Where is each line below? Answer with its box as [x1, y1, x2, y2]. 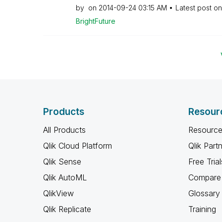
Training [188, 204, 216, 214]
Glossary [188, 188, 220, 198]
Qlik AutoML [43, 172, 87, 182]
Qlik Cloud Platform [43, 141, 112, 151]
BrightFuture [75, 17, 115, 25]
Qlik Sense [43, 157, 81, 166]
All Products [43, 125, 86, 135]
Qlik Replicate [43, 204, 91, 214]
